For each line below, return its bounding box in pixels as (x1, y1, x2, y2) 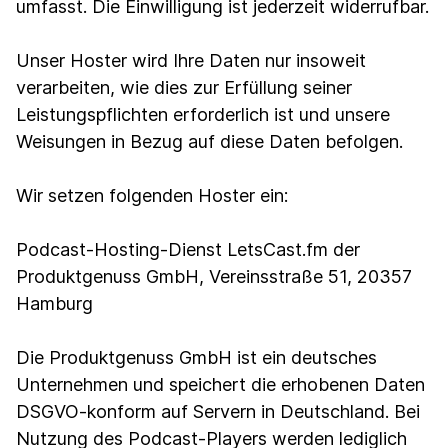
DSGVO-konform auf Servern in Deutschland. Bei (16, 401, 420, 422)
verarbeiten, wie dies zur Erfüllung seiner (16, 77, 352, 98)
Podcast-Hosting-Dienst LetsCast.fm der (16, 239, 360, 260)
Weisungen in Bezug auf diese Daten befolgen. (16, 131, 403, 152)
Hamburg (16, 293, 93, 314)
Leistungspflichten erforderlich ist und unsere (16, 104, 390, 125)
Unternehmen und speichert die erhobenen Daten (16, 374, 425, 395)
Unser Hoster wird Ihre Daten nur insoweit (16, 50, 366, 71)
